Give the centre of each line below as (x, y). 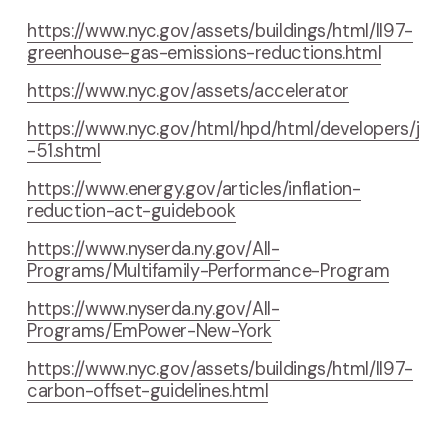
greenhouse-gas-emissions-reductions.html (204, 53)
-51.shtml (63, 151)
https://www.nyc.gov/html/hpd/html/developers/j (223, 129)
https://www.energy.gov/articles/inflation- (193, 189)
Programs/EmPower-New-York (149, 331)
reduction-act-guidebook (131, 211)
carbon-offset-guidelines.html (147, 391)
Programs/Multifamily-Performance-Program (208, 271)
